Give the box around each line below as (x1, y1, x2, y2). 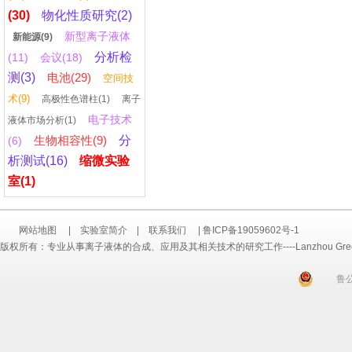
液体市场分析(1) (8, 115, 77, 126)
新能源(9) (13, 31, 53, 42)
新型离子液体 (64, 30, 131, 42)
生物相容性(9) (34, 134, 108, 147)
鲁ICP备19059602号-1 (203, 225, 299, 236)
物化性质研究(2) (42, 9, 133, 22)
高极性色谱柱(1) (42, 93, 111, 104)
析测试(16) (8, 154, 68, 167)
